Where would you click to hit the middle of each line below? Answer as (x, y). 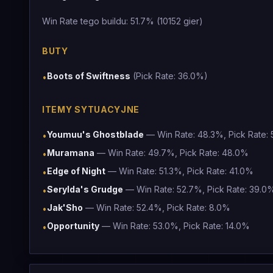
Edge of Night (76, 171)
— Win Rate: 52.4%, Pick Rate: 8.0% (157, 207)
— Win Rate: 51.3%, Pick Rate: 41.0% (179, 171)
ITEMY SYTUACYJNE (91, 109)
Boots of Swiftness (89, 76)
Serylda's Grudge (85, 189)
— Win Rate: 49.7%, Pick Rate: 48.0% (172, 153)
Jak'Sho (65, 207)
